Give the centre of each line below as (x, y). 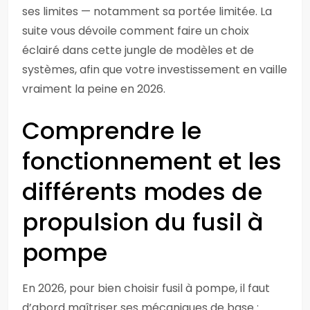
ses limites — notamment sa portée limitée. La (147, 11)
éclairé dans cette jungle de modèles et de (138, 50)
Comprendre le (112, 131)
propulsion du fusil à (143, 222)
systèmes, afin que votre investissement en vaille (155, 70)
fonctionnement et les (152, 161)
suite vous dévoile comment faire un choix (136, 31)
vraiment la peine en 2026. (94, 89)
